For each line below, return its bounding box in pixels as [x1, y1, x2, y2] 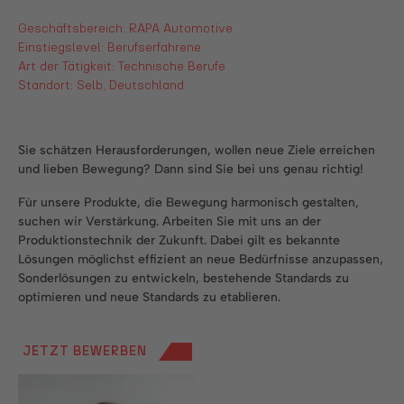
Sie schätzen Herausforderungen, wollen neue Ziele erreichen [18, 142, 375, 158]
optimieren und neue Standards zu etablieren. [18, 289, 280, 305]
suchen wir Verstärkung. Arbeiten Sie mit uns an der [18, 214, 321, 229]
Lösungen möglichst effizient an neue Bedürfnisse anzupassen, [18, 252, 383, 267]
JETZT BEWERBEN [23, 344, 147, 358]
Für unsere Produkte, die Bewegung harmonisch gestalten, [18, 195, 359, 210]
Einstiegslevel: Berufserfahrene [18, 41, 201, 54]
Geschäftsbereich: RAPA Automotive [18, 23, 233, 35]
